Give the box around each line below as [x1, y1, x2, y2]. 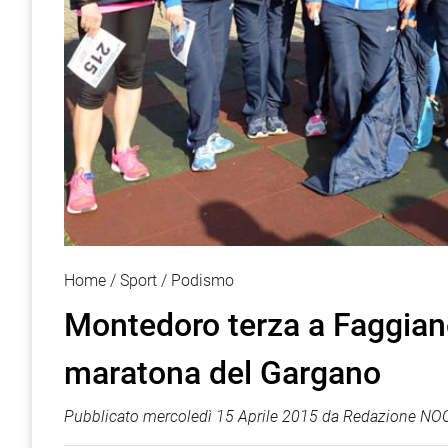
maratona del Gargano [64, 354, 381, 393]
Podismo [171, 271, 234, 291]
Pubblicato [64, 407, 143, 427]
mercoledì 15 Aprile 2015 [143, 407, 318, 427]
